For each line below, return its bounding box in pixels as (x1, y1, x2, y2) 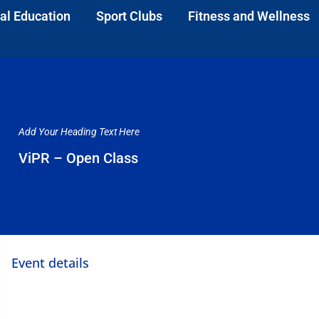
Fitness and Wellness (187, 9, 310, 23)
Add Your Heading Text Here (19, 126, 140, 137)
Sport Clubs (95, 9, 162, 23)
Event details (11, 254, 89, 271)
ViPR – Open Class (19, 150, 138, 167)
